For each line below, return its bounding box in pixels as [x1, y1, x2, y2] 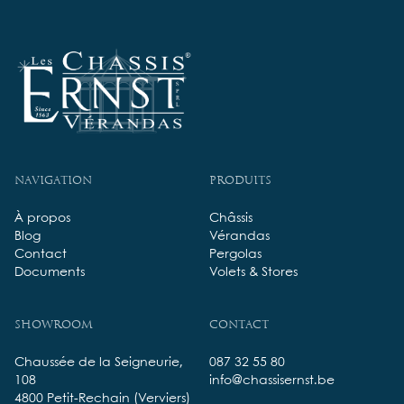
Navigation [14, 173, 92, 188]
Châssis [209, 212, 252, 225]
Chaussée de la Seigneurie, [14, 356, 183, 370]
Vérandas [209, 230, 270, 243]
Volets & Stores [209, 266, 298, 280]
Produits [209, 173, 271, 188]
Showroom [14, 317, 93, 332]
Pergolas [209, 248, 262, 262]
